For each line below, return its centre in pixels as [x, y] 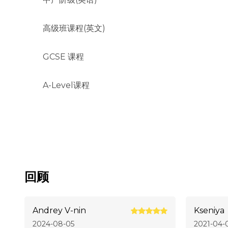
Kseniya [209, 211]
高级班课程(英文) [74, 28]
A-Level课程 [66, 85]
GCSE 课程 [63, 57]
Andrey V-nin [59, 211]
